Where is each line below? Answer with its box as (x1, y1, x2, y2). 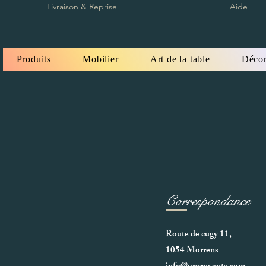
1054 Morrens (166, 242, 218, 259)
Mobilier (83, 53, 119, 64)
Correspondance (166, 191, 250, 210)
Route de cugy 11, (166, 226, 232, 243)
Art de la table (150, 53, 210, 64)
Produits (16, 53, 51, 64)
